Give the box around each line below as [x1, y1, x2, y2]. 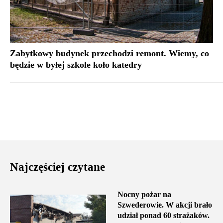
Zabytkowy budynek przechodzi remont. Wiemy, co [10, 48, 209, 59]
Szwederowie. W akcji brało [117, 201, 212, 210]
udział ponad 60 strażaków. [117, 211, 210, 220]
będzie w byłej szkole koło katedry [10, 60, 142, 70]
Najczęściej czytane [10, 161, 105, 174]
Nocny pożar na [117, 190, 171, 199]
